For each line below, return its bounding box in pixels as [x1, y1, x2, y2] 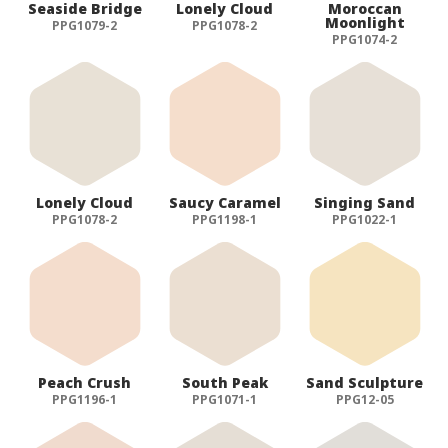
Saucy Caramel [168, 192, 281, 212]
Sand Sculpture [306, 372, 424, 392]
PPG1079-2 [52, 16, 118, 34]
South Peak [181, 372, 268, 392]
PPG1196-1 [52, 390, 118, 408]
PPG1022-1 [332, 210, 398, 228]
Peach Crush [38, 372, 132, 392]
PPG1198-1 [192, 210, 258, 228]
